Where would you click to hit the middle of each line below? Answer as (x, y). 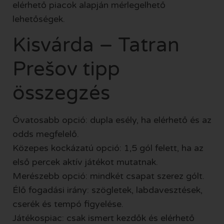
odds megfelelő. (46, 134)
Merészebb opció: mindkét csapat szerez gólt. (108, 176)
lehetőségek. (39, 19)
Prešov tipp (66, 69)
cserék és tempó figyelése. (68, 204)
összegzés (61, 93)
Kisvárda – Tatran (96, 45)
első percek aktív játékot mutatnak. (85, 162)
